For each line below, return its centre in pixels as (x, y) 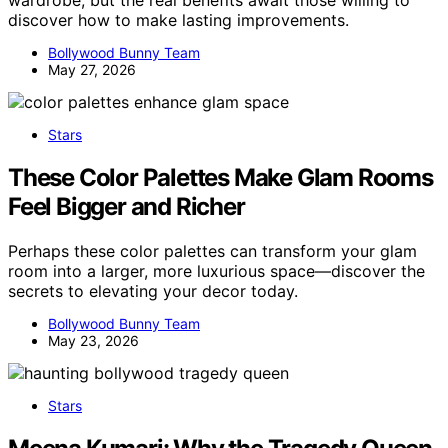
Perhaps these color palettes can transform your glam (212, 250)
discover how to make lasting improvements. (178, 19)
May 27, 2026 (92, 69)
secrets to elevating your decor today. (153, 290)
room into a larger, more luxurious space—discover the (216, 270)
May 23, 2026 (93, 340)
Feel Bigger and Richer (126, 206)
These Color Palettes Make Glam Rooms (220, 177)
